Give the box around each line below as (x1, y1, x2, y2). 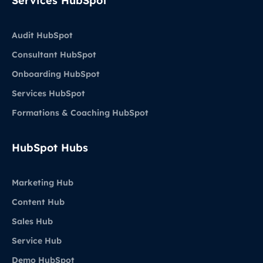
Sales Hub (12, 216, 53, 227)
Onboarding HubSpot (12, 69, 100, 80)
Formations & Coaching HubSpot (12, 107, 149, 119)
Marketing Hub (12, 177, 73, 188)
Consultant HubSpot (12, 49, 96, 60)
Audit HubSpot (12, 30, 73, 41)
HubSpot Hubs (12, 141, 88, 155)
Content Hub (12, 197, 65, 208)
